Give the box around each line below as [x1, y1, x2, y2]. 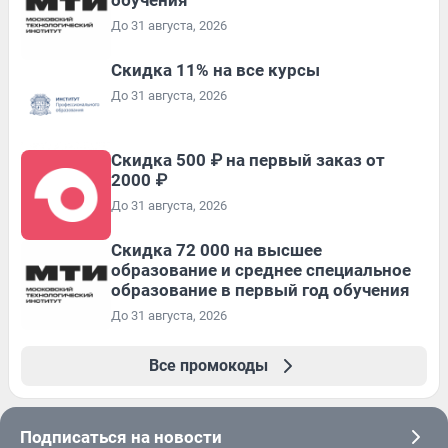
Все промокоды [148, 355, 268, 375]
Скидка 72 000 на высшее [111, 239, 322, 260]
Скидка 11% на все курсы [111, 59, 320, 80]
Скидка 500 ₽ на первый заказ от [111, 149, 385, 170]
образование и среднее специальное [111, 259, 411, 280]
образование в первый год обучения [111, 279, 410, 300]
